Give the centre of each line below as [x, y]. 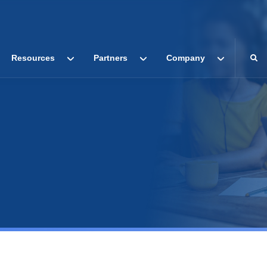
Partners [111, 58]
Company [186, 58]
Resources [33, 58]
